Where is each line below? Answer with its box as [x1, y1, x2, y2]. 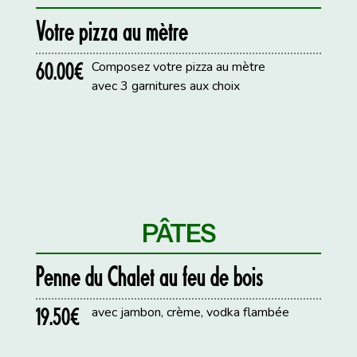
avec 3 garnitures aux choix [92, 76, 241, 95]
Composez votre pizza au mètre [92, 57, 266, 76]
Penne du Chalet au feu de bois [36, 259, 264, 293]
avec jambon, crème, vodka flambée [92, 304, 290, 322]
